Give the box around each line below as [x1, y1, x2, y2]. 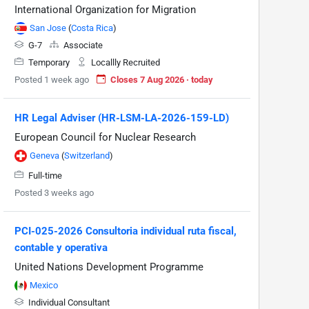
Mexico [30, 279, 58, 290]
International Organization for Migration [14, 3, 196, 16]
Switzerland [64, 150, 110, 161]
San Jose [30, 22, 66, 33]
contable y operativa [14, 241, 108, 254]
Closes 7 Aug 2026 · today [110, 74, 213, 85]
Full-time [26, 170, 62, 181]
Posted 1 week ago [14, 74, 89, 85]
